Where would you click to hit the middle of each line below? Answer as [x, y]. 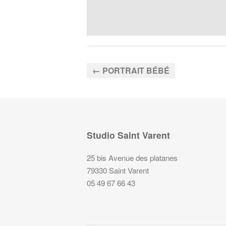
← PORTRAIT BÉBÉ [131, 71]
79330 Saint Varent [118, 171]
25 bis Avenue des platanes [132, 158]
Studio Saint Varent [128, 135]
